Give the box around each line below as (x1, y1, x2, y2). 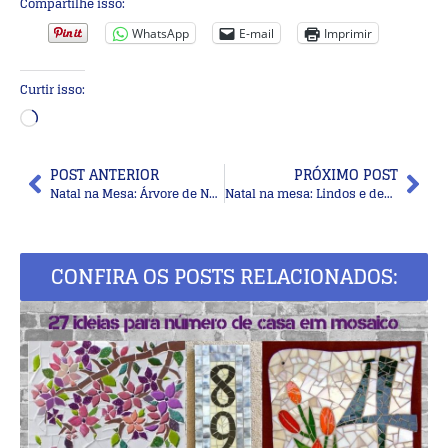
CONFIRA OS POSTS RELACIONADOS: (50, 259, 398, 296)
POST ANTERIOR (50, 162, 159, 188)
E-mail (239, 24, 274, 42)
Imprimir (324, 24, 372, 42)
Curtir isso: (20, 79, 85, 101)
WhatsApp (132, 24, 189, 42)
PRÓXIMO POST (294, 162, 398, 188)
